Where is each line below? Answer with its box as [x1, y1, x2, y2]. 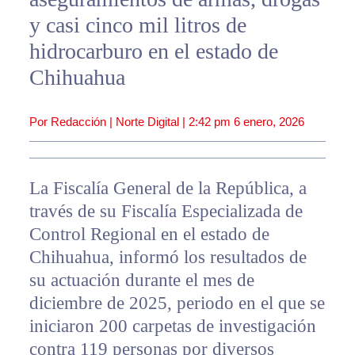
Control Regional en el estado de [29, 224, 269, 245]
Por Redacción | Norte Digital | [29, 115, 189, 129]
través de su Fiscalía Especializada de [29, 201, 303, 222]
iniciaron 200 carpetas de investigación [29, 316, 316, 337]
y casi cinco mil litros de [29, 13, 246, 38]
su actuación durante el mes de [29, 270, 254, 291]
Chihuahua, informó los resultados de [29, 247, 307, 268]
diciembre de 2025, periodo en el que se [29, 293, 325, 314]
